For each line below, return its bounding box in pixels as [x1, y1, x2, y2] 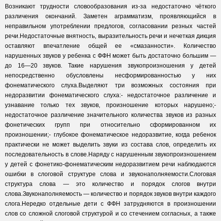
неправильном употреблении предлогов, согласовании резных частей [5, 23, 216, 30]
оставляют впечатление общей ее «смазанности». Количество [5, 42, 216, 49]
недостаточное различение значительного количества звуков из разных [5, 111, 216, 118]
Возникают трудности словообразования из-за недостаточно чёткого [5, 3, 216, 10]
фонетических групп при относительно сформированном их [5, 121, 216, 128]
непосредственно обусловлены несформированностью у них [5, 72, 216, 79]
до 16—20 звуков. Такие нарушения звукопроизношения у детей [5, 62, 216, 69]
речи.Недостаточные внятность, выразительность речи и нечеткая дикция [5, 33, 216, 39]
